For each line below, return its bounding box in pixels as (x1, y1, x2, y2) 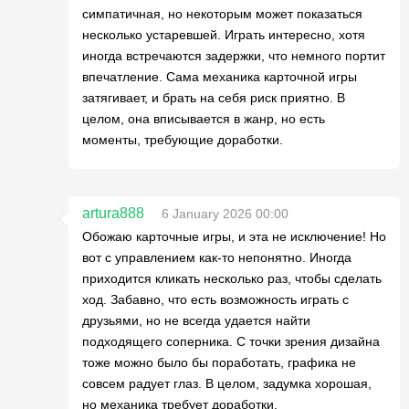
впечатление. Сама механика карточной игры (82, 69, 357, 84)
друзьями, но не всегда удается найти (82, 313, 310, 328)
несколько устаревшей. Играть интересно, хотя (82, 27, 365, 42)
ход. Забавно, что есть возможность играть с (82, 292, 349, 307)
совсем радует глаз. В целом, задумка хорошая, (82, 376, 372, 391)
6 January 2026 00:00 (162, 206, 288, 221)
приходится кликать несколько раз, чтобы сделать (82, 271, 382, 286)
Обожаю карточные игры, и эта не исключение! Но (82, 229, 386, 244)
